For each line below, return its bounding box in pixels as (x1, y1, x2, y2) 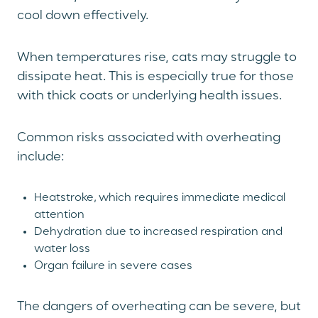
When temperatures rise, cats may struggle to (17, 51, 297, 65)
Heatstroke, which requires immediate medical (34, 192, 285, 204)
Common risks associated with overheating (17, 131, 280, 145)
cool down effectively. (17, 9, 149, 23)
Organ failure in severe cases (34, 261, 192, 273)
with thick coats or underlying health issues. (17, 89, 283, 103)
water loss (34, 243, 90, 256)
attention (34, 209, 84, 221)
